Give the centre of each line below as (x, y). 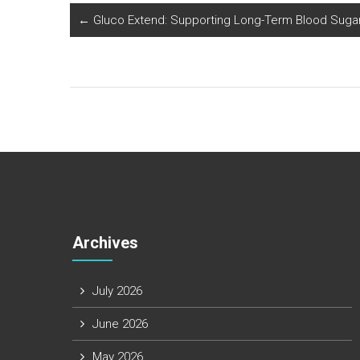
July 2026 (117, 291)
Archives (105, 243)
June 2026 (120, 324)
